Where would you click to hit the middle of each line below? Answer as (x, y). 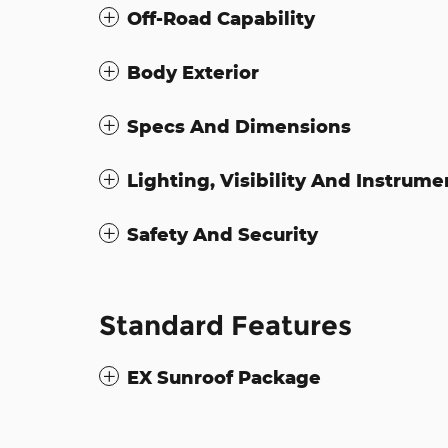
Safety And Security (222, 234)
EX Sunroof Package (224, 377)
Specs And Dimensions (239, 126)
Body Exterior (193, 72)
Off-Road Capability (221, 18)
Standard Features (225, 326)
